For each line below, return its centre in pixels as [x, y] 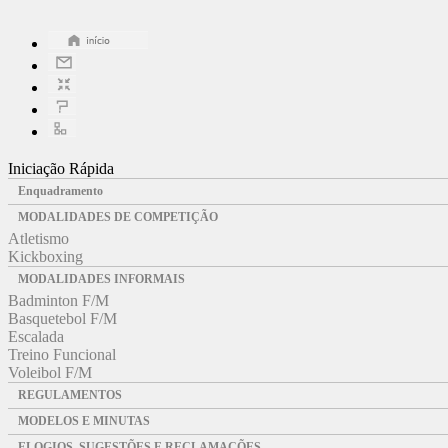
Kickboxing [45, 256]
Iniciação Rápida [61, 168]
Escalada [36, 336]
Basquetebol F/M [62, 318]
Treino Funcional [62, 354]
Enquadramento [60, 190]
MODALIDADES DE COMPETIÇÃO [118, 216]
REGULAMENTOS [70, 394]
